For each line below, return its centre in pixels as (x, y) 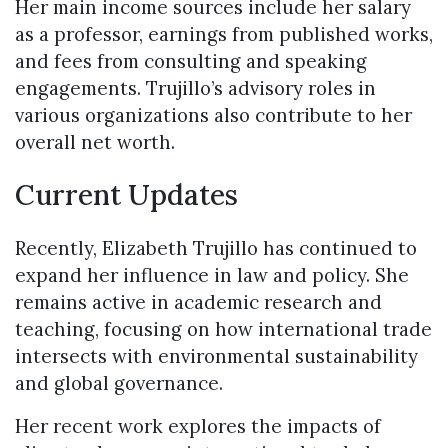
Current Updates (126, 195)
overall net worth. (95, 141)
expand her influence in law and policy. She (212, 275)
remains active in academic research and (198, 302)
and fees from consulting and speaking (191, 60)
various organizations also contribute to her (213, 114)
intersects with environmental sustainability (216, 356)
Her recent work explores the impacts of (198, 426)
